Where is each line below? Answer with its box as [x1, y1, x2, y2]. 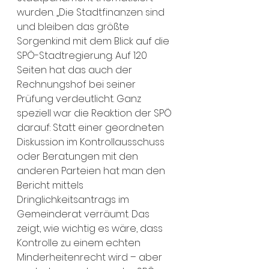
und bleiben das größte [17, 20, 131, 34]
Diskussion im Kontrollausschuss [17, 135, 167, 149]
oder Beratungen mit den [17, 150, 141, 163]
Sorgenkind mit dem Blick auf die [17, 34, 172, 48]
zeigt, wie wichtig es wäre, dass [17, 222, 165, 235]
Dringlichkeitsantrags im [17, 193, 131, 207]
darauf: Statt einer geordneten [17, 121, 166, 134]
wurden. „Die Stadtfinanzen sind [17, 5, 167, 19]
